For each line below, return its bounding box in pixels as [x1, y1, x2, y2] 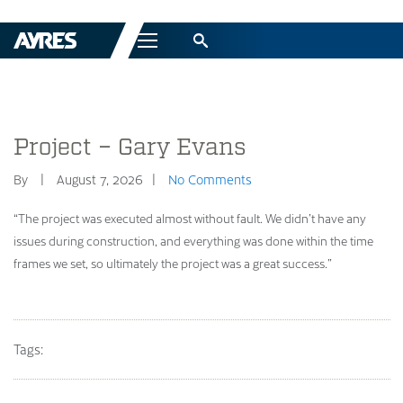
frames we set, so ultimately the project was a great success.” [13, 255, 332, 271]
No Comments [168, 171, 252, 187]
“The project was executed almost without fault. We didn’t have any [13, 210, 366, 226]
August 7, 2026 [57, 171, 143, 187]
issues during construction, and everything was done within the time [13, 232, 373, 248]
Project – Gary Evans [13, 133, 246, 162]
